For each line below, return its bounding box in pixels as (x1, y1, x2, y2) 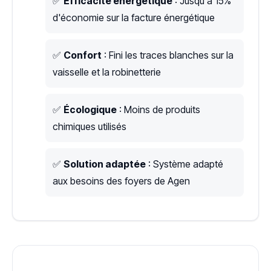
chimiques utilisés (53, 120, 126, 132)
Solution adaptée (64, 157, 146, 170)
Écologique (64, 103, 117, 116)
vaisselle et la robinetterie (53, 65, 161, 78)
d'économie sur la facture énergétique (53, 11, 215, 24)
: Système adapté (146, 157, 223, 170)
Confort (64, 48, 102, 61)
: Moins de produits (117, 103, 200, 116)
